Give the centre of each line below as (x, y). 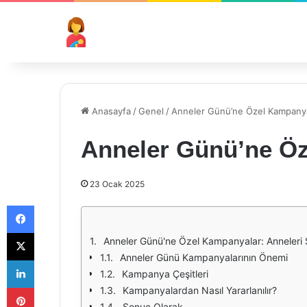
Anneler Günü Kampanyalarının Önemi (204, 257)
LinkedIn (51, 260)
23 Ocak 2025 (117, 184)
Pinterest (53, 287)
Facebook (54, 205)
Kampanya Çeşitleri (165, 274)
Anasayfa (110, 111)
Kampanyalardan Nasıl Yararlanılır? (200, 290)
